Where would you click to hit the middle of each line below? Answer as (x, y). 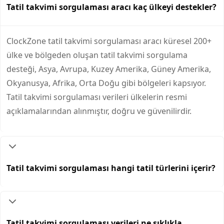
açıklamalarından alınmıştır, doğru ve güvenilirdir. (99, 111)
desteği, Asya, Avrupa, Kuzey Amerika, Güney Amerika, (109, 69)
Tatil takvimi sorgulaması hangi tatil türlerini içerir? (111, 168)
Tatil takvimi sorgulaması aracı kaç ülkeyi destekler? (111, 7)
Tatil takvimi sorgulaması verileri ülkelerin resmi (97, 97)
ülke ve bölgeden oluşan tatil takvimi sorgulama (97, 55)
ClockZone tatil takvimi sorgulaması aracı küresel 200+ (109, 41)
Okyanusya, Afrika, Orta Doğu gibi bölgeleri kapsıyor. (106, 83)
